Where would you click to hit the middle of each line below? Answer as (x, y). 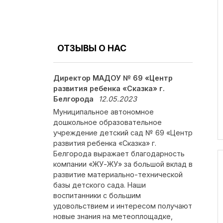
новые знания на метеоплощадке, (113, 216)
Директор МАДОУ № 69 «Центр (113, 78)
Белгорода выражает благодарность (119, 154)
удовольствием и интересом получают (123, 206)
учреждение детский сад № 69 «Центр (123, 133)
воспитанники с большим (97, 195)
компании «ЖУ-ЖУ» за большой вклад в (123, 164)
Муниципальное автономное (104, 112)
